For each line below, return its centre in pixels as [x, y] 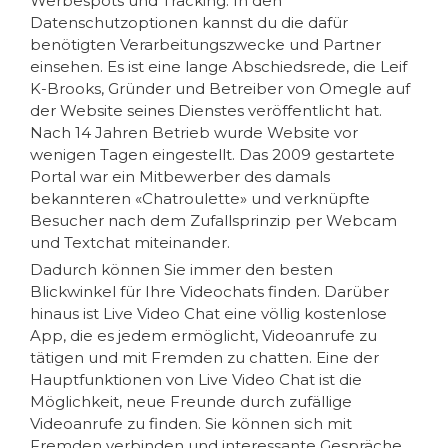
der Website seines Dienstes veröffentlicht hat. [206, 110]
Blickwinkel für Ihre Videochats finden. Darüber [209, 291]
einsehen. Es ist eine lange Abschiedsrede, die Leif [218, 66]
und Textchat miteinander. [130, 242]
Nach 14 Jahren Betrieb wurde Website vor [194, 132]
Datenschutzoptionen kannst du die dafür [189, 22]
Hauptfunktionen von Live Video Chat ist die [196, 379]
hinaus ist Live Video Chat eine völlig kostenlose [208, 313]
